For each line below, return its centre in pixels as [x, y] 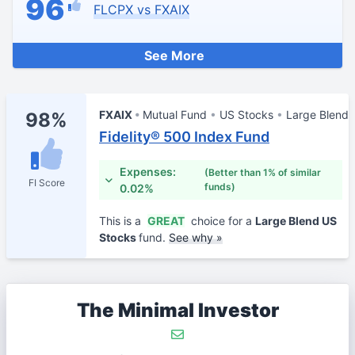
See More [174, 55]
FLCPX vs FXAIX [141, 10]
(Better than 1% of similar [262, 172]
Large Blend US [296, 221]
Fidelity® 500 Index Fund [184, 137]
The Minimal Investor [177, 310]
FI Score [46, 183]
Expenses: [148, 172]
